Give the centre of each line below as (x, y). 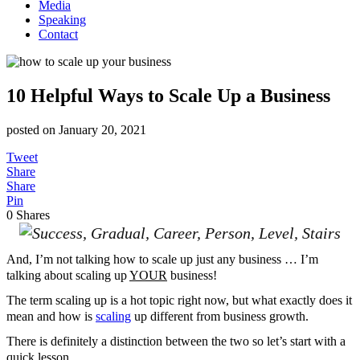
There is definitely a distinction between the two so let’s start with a (176, 341)
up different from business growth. (220, 317)
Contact (58, 34)
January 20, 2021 (102, 129)
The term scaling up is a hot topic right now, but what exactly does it (179, 301)
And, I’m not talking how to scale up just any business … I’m (162, 260)
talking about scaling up (68, 276)
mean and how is (51, 317)
